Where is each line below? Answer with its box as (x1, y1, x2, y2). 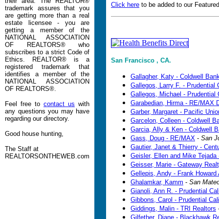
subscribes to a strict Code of (5, 48, 89, 56)
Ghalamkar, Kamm (131, 178, 183, 186)
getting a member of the (5, 26, 89, 34)
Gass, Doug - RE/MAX (131, 134, 195, 142)
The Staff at (5, 145, 39, 153)
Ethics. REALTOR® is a (5, 56, 89, 63)
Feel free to (5, 100, 44, 108)
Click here (111, 1, 139, 8)
